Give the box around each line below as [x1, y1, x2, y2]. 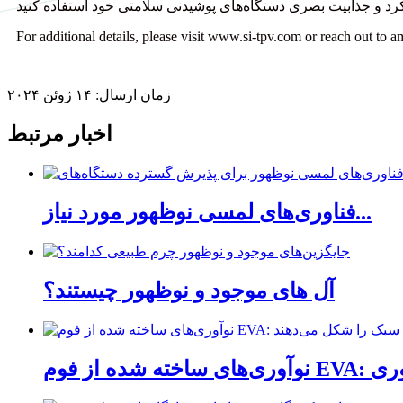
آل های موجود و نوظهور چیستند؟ [43, 278, 335, 302]
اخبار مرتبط [7, 122, 112, 147]
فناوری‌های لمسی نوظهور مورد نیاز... [355, 201, 372, 225]
